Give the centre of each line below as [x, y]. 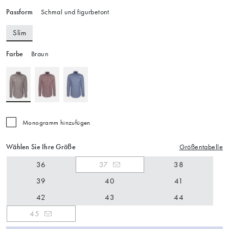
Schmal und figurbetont [74, 12]
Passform [20, 12]
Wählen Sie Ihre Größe [41, 147]
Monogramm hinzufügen [56, 123]
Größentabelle [201, 147]
